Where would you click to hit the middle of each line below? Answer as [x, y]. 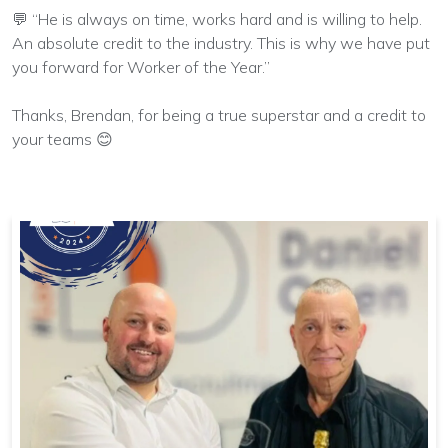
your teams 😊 [62, 138]
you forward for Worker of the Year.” [141, 66]
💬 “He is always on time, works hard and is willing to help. [217, 18]
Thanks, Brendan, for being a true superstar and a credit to [219, 114]
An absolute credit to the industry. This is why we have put [221, 42]
